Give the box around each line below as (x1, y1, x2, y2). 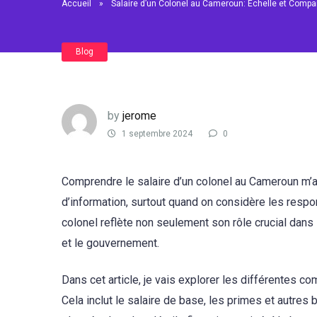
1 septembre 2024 (120, 129, 192, 139)
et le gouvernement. (62, 236, 159, 250)
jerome (122, 108, 156, 122)
